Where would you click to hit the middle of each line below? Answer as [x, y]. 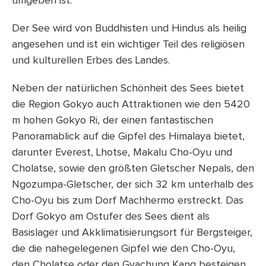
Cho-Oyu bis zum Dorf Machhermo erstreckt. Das [128, 201]
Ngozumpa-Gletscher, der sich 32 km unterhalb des [133, 185]
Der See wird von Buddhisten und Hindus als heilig [129, 28]
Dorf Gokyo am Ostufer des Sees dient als [111, 217]
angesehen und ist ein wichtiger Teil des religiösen [128, 45]
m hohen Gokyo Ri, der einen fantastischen [113, 121]
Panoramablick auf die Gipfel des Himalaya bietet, [128, 137]
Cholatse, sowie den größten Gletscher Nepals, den [133, 169]
